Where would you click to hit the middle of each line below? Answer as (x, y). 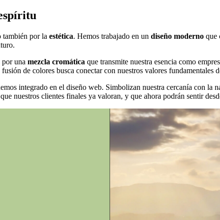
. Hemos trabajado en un (112, 36)
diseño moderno (178, 36)
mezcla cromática (57, 62)
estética (61, 36)
